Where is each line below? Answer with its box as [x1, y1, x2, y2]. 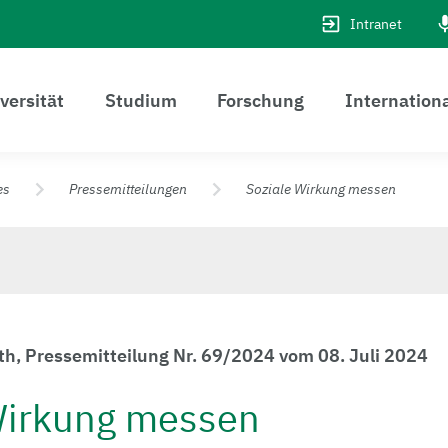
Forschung [217, 88, 305, 112]
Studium [104, 88, 177, 112]
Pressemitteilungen [69, 180, 187, 198]
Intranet [350, 14, 402, 33]
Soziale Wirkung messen [246, 180, 396, 198]
